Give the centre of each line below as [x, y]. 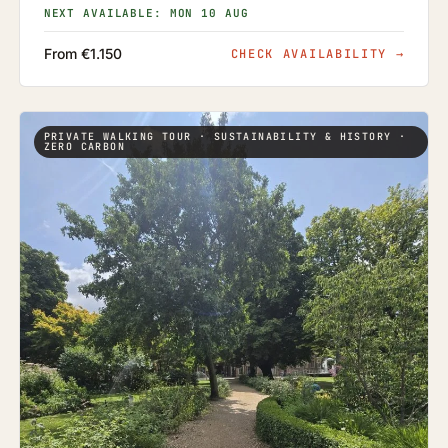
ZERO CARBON [84, 147]
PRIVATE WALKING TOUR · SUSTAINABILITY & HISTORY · [225, 137]
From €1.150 [82, 54]
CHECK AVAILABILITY [313, 54]
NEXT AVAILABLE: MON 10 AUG [146, 13]
